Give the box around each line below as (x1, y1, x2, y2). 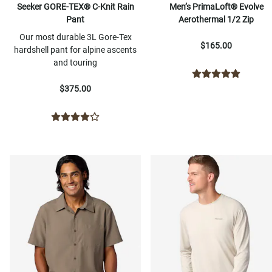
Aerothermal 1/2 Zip (178, 15, 254, 25)
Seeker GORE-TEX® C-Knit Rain (16, 2, 134, 12)
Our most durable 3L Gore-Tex (19, 32, 132, 42)
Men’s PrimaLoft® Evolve (169, 2, 263, 12)
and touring (53, 58, 97, 68)
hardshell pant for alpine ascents (14, 45, 137, 55)
